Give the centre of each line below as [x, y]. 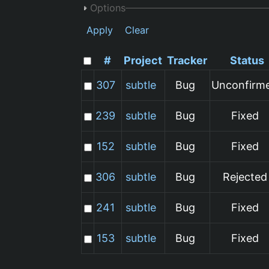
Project [143, 60]
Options [108, 8]
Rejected [245, 177]
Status [247, 60]
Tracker [187, 60]
